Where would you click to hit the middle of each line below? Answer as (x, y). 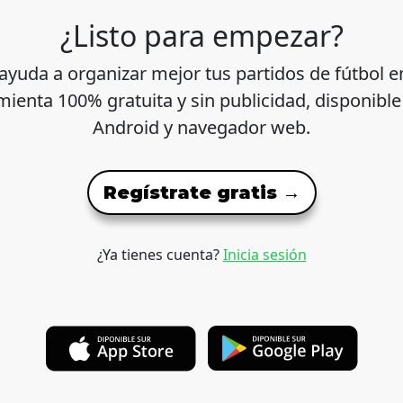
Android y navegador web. (201, 128)
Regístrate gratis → (201, 193)
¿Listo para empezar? (201, 36)
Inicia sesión (264, 255)
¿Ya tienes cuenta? (160, 255)
